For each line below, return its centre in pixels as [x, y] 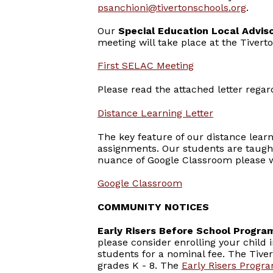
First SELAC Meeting [146, 66]
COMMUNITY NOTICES [153, 207]
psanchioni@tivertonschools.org [172, 8]
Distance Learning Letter [155, 113]
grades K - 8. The [140, 265]
